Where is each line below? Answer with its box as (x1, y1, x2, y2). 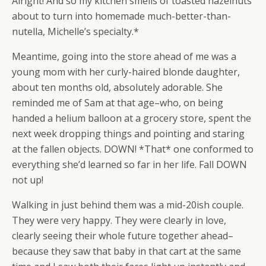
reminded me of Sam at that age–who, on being (12, 96, 223, 109)
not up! (12, 173, 43, 186)
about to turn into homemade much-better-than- (12, 9, 231, 23)
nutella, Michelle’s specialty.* (12, 25, 139, 38)
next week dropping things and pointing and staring (12, 127, 245, 140)
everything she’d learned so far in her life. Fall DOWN (12, 158, 247, 171)
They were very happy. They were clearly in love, (12, 214, 226, 227)
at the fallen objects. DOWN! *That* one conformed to (12, 142, 254, 156)
